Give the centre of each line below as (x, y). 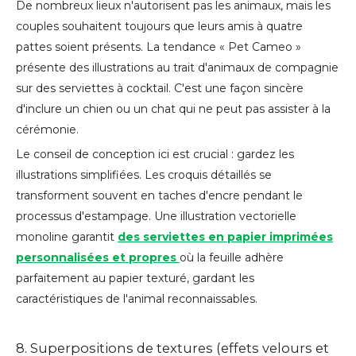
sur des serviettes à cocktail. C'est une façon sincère (160, 89)
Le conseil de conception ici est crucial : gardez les (155, 155)
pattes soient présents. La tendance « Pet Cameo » (159, 47)
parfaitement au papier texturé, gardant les (135, 279)
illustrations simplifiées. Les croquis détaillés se (144, 175)
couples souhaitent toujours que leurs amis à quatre (159, 27)
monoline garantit (67, 237)
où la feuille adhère (232, 258)
